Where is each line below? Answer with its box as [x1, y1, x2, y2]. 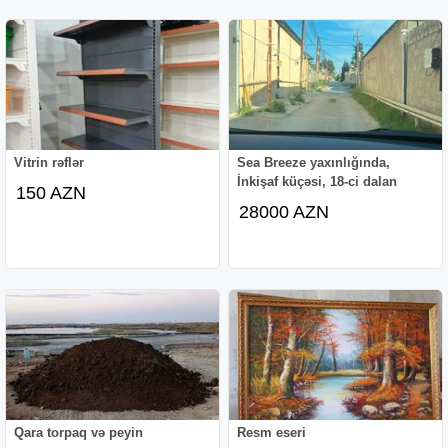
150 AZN [16, 182, 87, 203]
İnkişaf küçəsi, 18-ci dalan [237, 173, 398, 189]
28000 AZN [239, 201, 330, 222]
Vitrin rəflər [14, 154, 85, 170]
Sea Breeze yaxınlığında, [237, 154, 391, 170]
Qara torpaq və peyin [14, 424, 144, 440]
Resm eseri [237, 424, 307, 440]
